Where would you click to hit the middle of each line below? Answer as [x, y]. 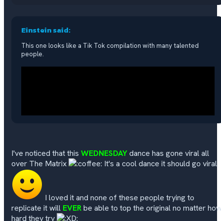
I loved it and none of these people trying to [119, 198]
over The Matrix [40, 164]
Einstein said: [46, 30]
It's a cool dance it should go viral [160, 164]
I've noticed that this [46, 153]
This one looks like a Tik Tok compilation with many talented [110, 46]
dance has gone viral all [168, 153]
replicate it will [37, 208]
